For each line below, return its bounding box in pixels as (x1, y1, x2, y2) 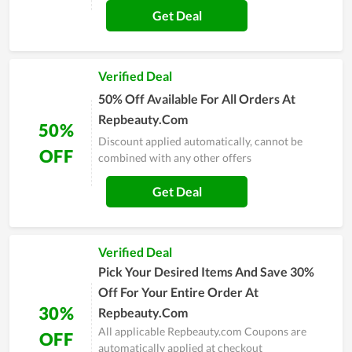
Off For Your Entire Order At (98, 284, 258, 300)
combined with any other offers (98, 151, 251, 165)
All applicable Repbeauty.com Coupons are (98, 324, 306, 339)
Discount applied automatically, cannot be (98, 134, 302, 148)
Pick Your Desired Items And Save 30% (98, 264, 314, 280)
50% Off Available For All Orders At (98, 91, 295, 107)
